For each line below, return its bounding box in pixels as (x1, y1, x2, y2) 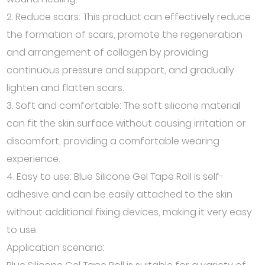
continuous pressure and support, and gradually (7, 63, 235, 77)
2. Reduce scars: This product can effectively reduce (7, 10, 251, 24)
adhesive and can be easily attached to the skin (7, 188, 233, 201)
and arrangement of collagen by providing (7, 46, 209, 59)
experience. (7, 152, 60, 166)
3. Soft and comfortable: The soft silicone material (7, 99, 241, 112)
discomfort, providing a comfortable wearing (7, 134, 220, 148)
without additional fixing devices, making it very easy (7, 205, 253, 219)
